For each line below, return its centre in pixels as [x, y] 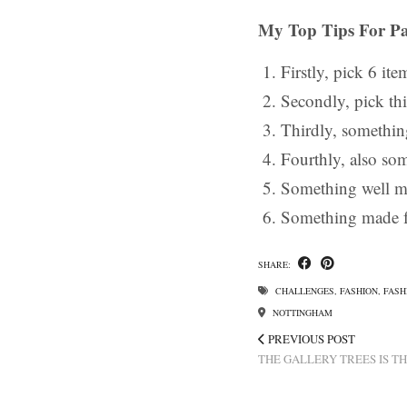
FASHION [359, 291]
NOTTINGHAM [301, 313]
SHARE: [276, 264]
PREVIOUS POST [310, 339]
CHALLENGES [305, 291]
